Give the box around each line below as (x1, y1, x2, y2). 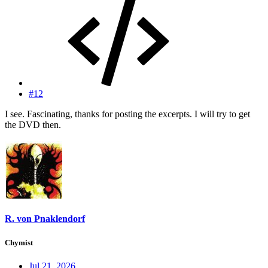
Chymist (5, 237, 33, 247)
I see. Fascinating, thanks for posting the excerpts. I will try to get (5, 109, 250, 120)
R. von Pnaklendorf (5, 214, 85, 224)
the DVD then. (5, 120, 61, 130)
